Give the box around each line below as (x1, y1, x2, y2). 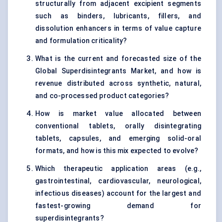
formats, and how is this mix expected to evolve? (35, 147, 199, 155)
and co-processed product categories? (35, 92, 169, 100)
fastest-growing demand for (35, 202, 201, 210)
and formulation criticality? (35, 37, 127, 45)
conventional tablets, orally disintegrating (35, 122, 201, 130)
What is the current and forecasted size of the (35, 55, 201, 63)
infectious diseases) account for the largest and (35, 189, 201, 198)
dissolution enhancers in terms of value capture (35, 24, 201, 33)
